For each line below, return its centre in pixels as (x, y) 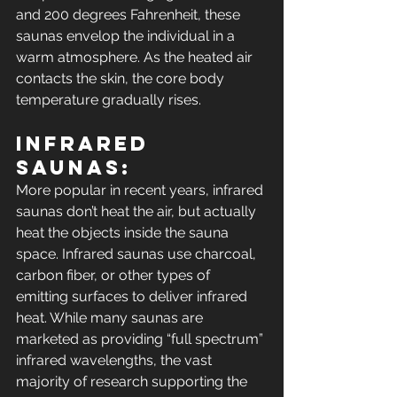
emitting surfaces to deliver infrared (133, 297)
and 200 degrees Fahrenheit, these (130, 15)
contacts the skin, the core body (122, 79)
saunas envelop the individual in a (127, 36)
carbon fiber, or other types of (115, 276)
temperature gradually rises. (109, 100)
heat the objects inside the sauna (124, 233)
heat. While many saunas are (111, 318)
